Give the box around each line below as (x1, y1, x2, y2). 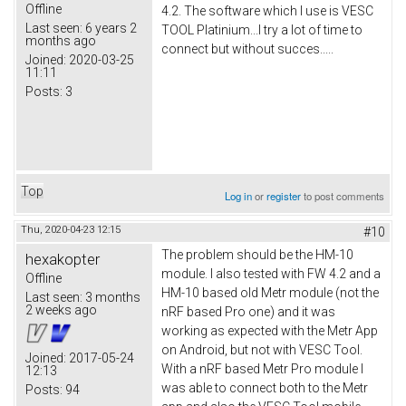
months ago (25, 33, 96, 48)
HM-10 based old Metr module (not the (161, 285, 379, 300)
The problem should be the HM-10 (161, 246, 353, 262)
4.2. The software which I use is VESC (161, 3, 373, 18)
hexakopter (25, 249, 100, 268)
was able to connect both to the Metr (161, 380, 368, 395)
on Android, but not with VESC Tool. (161, 342, 362, 357)
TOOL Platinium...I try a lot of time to (161, 22, 362, 37)
